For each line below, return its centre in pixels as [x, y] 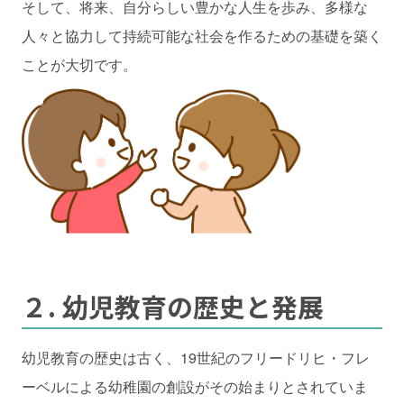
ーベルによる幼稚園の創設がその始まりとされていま [195, 386]
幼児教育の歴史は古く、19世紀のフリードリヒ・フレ [196, 357]
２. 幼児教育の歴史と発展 [173, 306]
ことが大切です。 [79, 64]
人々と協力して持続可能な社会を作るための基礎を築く [202, 35]
